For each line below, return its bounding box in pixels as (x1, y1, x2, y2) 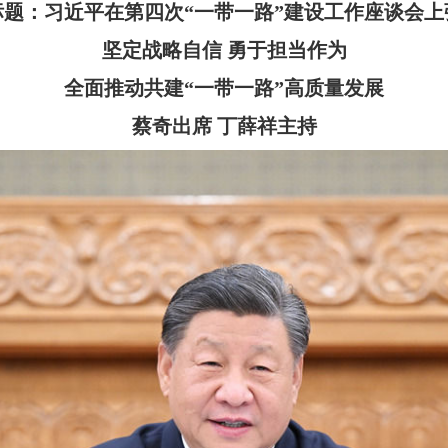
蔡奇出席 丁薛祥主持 (131, 115, 317, 137)
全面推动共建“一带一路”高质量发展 (64, 77, 384, 99)
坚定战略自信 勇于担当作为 (101, 39, 347, 61)
